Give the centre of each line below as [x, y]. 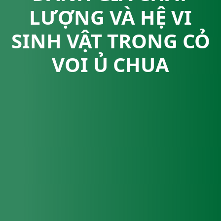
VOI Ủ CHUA [110, 64]
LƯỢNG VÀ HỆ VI [110, 17]
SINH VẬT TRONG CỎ [110, 40]
